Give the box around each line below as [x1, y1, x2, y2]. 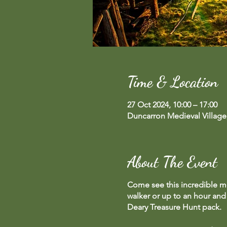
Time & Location [127, 72, 218, 91]
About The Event [127, 153, 217, 171]
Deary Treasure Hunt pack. [127, 202, 221, 212]
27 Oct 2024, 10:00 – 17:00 [127, 100, 217, 109]
